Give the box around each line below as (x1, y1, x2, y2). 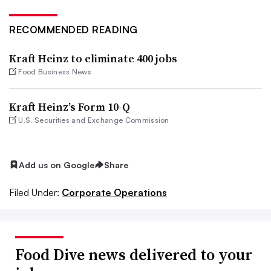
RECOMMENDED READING (9, 23, 138, 36)
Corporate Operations (62, 186, 167, 198)
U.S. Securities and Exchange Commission (18, 115, 169, 125)
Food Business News (18, 67, 92, 76)
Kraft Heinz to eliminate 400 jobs (9, 50, 177, 66)
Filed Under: (9, 186, 59, 198)
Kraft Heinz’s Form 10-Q (9, 99, 130, 114)
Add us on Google (19, 159, 94, 170)
